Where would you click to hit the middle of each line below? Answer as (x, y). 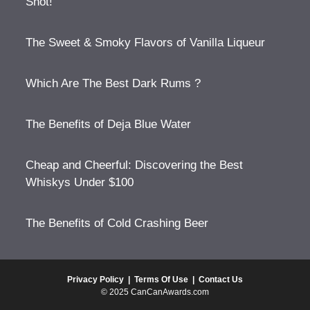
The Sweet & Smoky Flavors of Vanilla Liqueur (146, 43)
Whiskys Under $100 (80, 183)
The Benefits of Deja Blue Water (109, 125)
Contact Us (221, 280)
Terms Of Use (161, 280)
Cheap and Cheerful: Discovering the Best (135, 165)
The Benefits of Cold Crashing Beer (117, 224)
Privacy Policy (95, 280)
